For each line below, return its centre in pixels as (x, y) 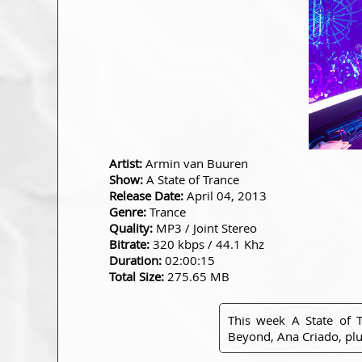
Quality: (131, 228)
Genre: (128, 212)
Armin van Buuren (195, 163)
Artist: (126, 163)
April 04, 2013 (225, 196)
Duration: (135, 260)
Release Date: (146, 196)
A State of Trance (191, 179)
